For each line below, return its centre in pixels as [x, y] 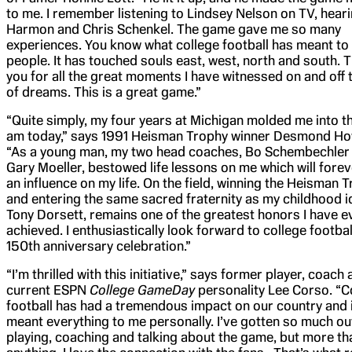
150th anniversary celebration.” [99, 246]
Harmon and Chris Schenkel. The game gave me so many [174, 29]
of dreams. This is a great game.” [104, 92]
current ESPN [48, 290]
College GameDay [142, 290]
